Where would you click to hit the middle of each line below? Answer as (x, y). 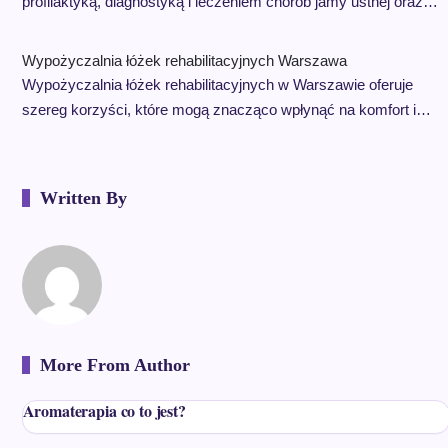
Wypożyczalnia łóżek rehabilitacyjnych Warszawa (184, 60)
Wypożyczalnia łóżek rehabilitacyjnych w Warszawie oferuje (217, 84)
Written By (83, 198)
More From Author (114, 365)
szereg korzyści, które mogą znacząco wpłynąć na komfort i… (226, 109)
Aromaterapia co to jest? (104, 410)
